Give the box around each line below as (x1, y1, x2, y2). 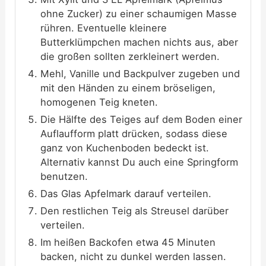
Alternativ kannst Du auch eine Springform (40, 156, 239, 168)
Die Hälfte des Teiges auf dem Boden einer (40, 113, 243, 125)
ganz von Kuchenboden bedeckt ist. (40, 141, 210, 154)
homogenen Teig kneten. (40, 96, 159, 108)
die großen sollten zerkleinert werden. (40, 50, 220, 62)
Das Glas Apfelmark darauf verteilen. (40, 187, 212, 199)
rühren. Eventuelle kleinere (40, 21, 167, 34)
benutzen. (40, 170, 88, 182)
